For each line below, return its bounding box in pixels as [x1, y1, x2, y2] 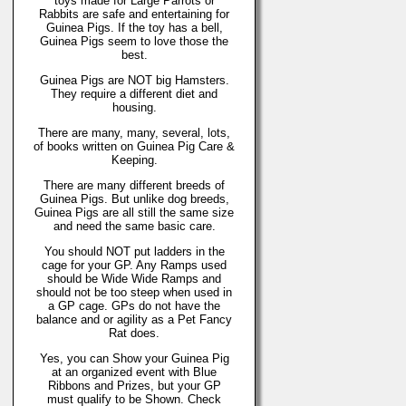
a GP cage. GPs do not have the [48, 299, 220, 313]
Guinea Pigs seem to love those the [40, 34, 228, 48]
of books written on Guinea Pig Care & [34, 140, 235, 153]
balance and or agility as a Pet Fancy [36, 313, 232, 326]
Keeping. [111, 153, 158, 167]
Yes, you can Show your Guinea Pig [39, 352, 229, 365]
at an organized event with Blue [52, 365, 217, 379]
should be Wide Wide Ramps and [47, 272, 221, 285]
